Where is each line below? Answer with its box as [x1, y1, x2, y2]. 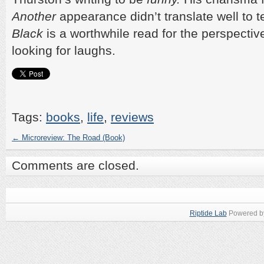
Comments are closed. [12, 159, 139, 172]
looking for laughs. [12, 44, 115, 57]
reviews [111, 110, 154, 124]
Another [12, 9, 56, 23]
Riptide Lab [189, 209, 227, 217]
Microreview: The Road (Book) [19, 133, 125, 142]
